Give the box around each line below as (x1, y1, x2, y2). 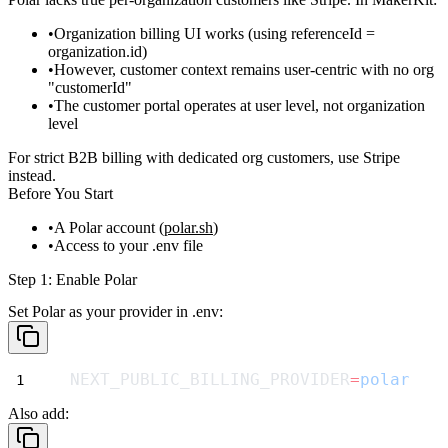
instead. (8, 167, 56, 185)
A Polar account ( (54, 219, 164, 237)
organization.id (48, 43, 142, 61)
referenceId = (291, 25, 375, 43)
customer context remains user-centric (120, 61, 357, 79)
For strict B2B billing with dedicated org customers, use (8, 149, 363, 167)
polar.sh (164, 219, 213, 237)
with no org (357, 61, 434, 79)
